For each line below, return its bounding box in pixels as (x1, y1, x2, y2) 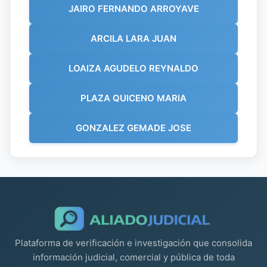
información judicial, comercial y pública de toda (32, 251, 235, 263)
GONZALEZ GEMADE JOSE (76, 122, 191, 133)
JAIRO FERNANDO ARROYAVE (68, 2, 199, 14)
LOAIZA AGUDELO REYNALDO (69, 62, 198, 74)
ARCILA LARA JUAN (91, 32, 176, 44)
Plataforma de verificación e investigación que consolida (15, 237, 252, 249)
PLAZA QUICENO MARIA (80, 92, 187, 104)
